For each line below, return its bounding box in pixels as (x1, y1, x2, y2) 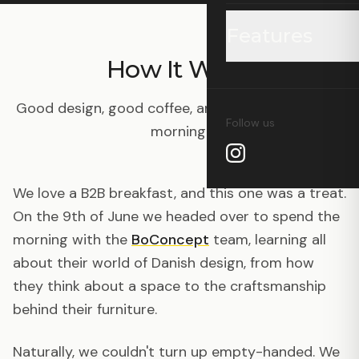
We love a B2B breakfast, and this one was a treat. (13, 184, 346, 203)
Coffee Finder (239, 126, 333, 145)
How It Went (107, 54, 252, 84)
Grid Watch (239, 80, 317, 99)
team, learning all (213, 230, 326, 249)
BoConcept (131, 230, 209, 249)
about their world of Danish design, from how (13, 253, 314, 272)
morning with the (13, 230, 127, 249)
